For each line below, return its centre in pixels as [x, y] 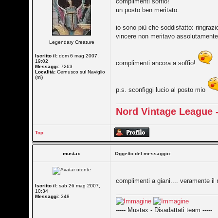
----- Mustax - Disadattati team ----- [164, 210]
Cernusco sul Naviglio [81, 72]
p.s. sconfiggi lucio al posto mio [162, 90]
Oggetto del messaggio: [143, 154]
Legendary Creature [72, 42]
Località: [45, 72]
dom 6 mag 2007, [78, 56]
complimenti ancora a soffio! [157, 63]
